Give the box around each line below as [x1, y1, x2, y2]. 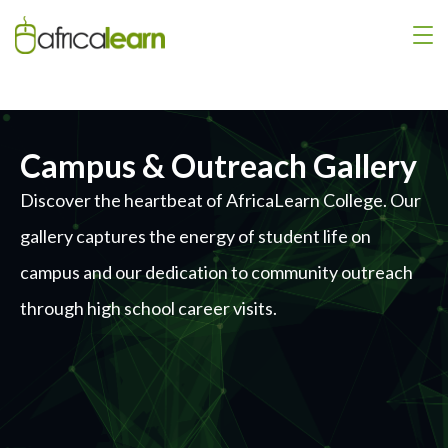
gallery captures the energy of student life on [20, 224, 371, 247]
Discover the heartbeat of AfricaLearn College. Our [20, 188, 421, 211]
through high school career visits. [20, 296, 277, 319]
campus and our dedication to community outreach [20, 260, 413, 283]
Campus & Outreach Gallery [20, 145, 417, 185]
